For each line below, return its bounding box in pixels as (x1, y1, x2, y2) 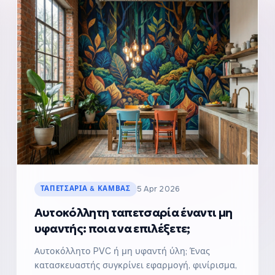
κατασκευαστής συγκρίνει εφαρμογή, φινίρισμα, (34, 259, 237, 271)
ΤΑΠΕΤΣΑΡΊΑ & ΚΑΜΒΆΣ (40, 184, 131, 193)
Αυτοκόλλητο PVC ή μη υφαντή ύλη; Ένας (34, 245, 210, 257)
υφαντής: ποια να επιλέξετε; (34, 221, 190, 236)
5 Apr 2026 (136, 184, 180, 194)
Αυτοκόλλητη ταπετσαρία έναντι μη (34, 205, 233, 220)
